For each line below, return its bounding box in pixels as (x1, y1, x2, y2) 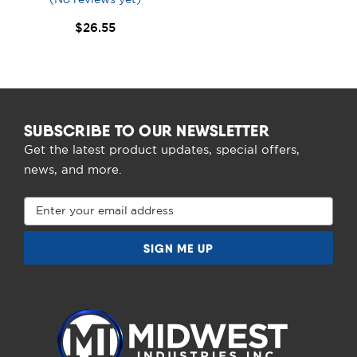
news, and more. (24, 165, 122, 175)
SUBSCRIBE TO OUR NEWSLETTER (24, 120, 269, 140)
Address (24, 217, 69, 226)
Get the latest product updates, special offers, (24, 145, 300, 155)
